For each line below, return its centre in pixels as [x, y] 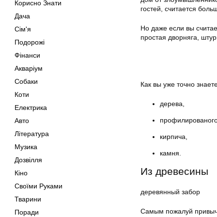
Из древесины [174, 171]
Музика [26, 147]
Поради [27, 212]
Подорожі [30, 42]
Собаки [26, 81]
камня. [170, 153]
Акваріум [29, 68]
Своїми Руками [39, 186]
